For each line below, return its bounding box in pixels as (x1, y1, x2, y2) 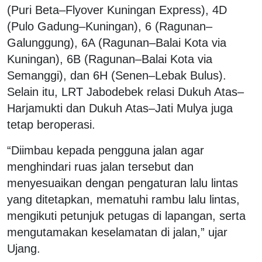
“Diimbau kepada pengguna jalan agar (7, 143, 204, 157)
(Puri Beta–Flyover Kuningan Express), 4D (7, 3, 227, 16)
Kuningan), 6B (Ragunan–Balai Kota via (7, 52, 212, 65)
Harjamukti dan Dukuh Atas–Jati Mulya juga (7, 101, 233, 115)
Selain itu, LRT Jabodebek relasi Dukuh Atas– (7, 85, 244, 98)
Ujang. (7, 242, 40, 255)
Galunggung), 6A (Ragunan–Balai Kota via (7, 36, 226, 49)
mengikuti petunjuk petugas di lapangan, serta (7, 209, 246, 222)
